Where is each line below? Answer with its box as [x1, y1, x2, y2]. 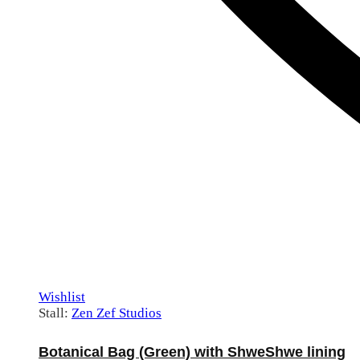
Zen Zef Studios [72, 305, 162, 321]
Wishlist [39, 289, 85, 305]
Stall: [39, 305, 72, 321]
